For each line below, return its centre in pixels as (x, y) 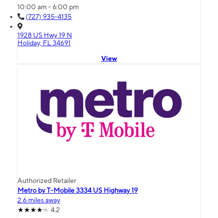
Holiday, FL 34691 (44, 43)
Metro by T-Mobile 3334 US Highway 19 (78, 190)
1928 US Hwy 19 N (45, 35)
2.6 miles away (39, 200)
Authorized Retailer (47, 180)
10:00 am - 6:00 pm (48, 7)
